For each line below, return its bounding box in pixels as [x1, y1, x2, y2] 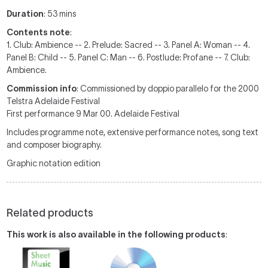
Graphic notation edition [7, 159, 101, 168]
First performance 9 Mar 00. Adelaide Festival [7, 109, 180, 118]
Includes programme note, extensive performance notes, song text [7, 127, 259, 137]
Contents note [7, 28, 71, 37]
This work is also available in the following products [7, 230, 226, 239]
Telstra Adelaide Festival [7, 96, 100, 106]
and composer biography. [7, 140, 102, 150]
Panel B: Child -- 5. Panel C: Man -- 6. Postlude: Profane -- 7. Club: [7, 53, 251, 62]
